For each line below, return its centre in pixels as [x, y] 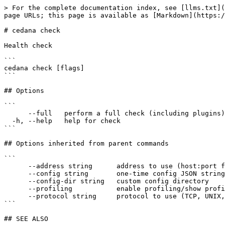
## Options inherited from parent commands [86, 143]
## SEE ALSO [26, 219]
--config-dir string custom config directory [16, 181]
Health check [28, 45]
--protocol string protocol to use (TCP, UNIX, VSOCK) [16, 196]
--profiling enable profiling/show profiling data [16, 189]
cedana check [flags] [44, 68]
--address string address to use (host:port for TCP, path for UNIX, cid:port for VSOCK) [16, 166]
